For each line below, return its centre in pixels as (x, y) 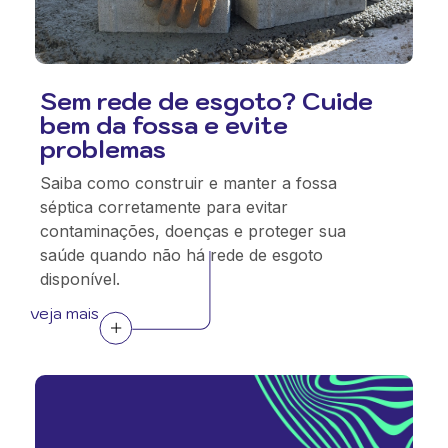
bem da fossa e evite (164, 125)
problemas (103, 149)
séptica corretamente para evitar (164, 207)
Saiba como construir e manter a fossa (188, 183)
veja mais (64, 313)
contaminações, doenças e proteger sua (193, 231)
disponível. (80, 279)
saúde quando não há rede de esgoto (181, 255)
